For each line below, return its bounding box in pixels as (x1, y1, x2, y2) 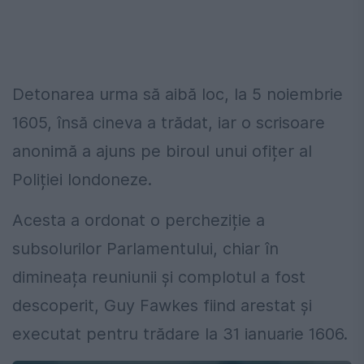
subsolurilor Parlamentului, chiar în (12, 238, 279, 258)
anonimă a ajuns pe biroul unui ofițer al (12, 141, 312, 161)
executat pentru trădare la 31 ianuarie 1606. (12, 323, 348, 344)
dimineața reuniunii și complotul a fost (12, 266, 305, 287)
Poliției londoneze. (12, 169, 152, 189)
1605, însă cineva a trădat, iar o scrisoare (12, 112, 325, 132)
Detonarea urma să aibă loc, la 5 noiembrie (12, 84, 343, 104)
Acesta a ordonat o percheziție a (12, 210, 265, 230)
